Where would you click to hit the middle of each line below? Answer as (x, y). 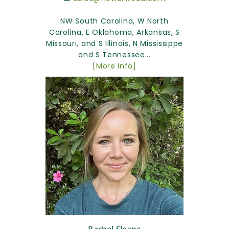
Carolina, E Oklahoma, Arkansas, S (114, 32)
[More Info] (114, 66)
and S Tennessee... (114, 55)
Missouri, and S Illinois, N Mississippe (114, 44)
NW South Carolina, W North (114, 21)
